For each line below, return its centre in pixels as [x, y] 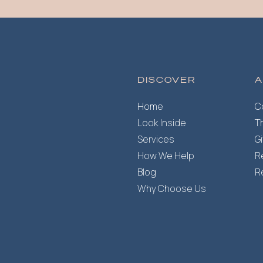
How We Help [166, 155]
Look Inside [162, 122]
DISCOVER [166, 80]
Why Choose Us [172, 188]
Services [156, 139]
